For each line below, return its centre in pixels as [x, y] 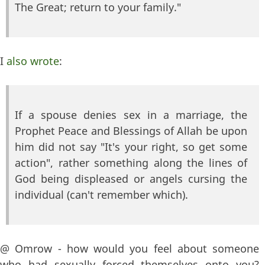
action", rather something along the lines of [131, 162]
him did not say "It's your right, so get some [131, 146]
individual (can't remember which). [101, 194]
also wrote [33, 61]
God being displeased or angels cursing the [131, 178]
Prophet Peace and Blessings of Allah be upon [131, 130]
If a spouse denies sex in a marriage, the [131, 114]
